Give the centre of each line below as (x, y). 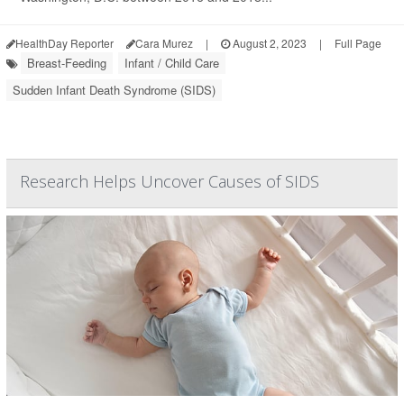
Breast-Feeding (67, 63)
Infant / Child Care (172, 63)
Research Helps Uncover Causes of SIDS (170, 181)
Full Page (358, 43)
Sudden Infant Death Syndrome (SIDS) (114, 90)
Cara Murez (164, 43)
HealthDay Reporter (64, 43)
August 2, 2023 (268, 43)
